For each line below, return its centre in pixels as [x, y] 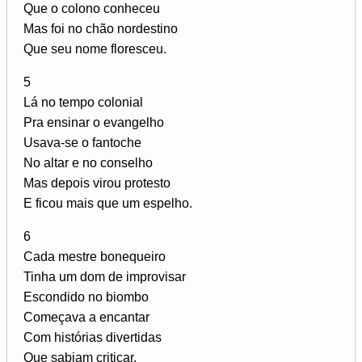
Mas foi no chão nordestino [101, 28]
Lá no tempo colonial [83, 102]
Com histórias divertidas [93, 337]
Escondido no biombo [86, 297]
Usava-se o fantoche [82, 142]
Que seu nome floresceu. [95, 48]
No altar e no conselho [88, 162]
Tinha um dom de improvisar [105, 276]
